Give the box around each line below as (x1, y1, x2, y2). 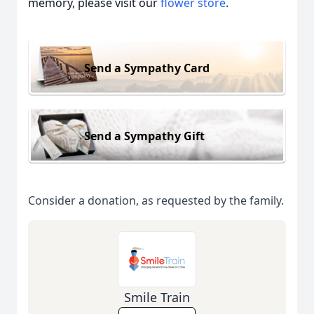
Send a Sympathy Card (84, 60, 210, 76)
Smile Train (124, 289, 190, 306)
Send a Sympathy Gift (84, 128, 205, 144)
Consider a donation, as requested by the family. (28, 193, 284, 209)
